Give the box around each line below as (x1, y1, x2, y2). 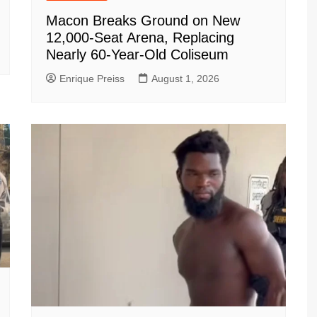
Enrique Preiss (59, 73, 125, 85)
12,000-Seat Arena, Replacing (46, 30, 234, 46)
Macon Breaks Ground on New (46, 13, 240, 29)
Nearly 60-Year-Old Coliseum (46, 47, 229, 63)
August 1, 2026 (151, 73, 219, 85)
